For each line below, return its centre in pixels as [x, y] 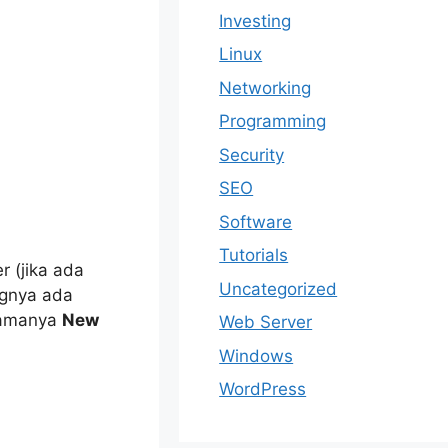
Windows [256, 355]
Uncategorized [278, 288]
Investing [255, 20]
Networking [265, 87]
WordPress [263, 389]
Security [252, 154]
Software [256, 221]
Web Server [266, 322]
